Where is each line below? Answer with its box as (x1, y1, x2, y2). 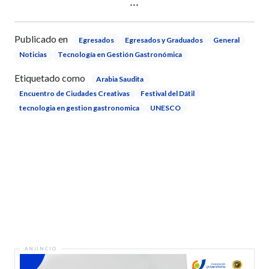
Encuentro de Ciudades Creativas (19, 88, 130, 98)
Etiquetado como (14, 71, 85, 83)
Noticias (19, 50, 47, 59)
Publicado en (14, 33, 68, 45)
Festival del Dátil (140, 88, 195, 98)
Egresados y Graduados (124, 35, 203, 45)
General (213, 35, 240, 45)
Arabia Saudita (95, 74, 144, 83)
